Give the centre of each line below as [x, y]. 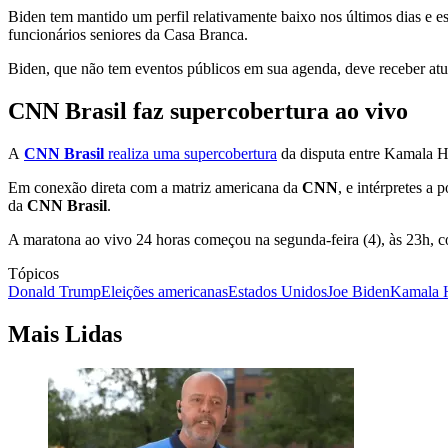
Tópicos [33, 273]
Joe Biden [358, 291]
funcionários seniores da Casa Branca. [128, 35]
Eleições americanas [164, 291]
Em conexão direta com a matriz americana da [155, 187]
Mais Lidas [65, 333]
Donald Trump [54, 291]
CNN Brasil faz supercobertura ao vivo [208, 111]
